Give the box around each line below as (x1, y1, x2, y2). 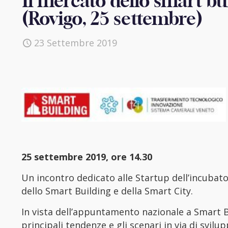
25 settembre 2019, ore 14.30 (21, 151, 152, 163)
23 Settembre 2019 (34, 37, 117, 49)
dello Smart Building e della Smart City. (21, 185, 193, 197)
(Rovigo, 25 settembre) (22, 11, 202, 28)
